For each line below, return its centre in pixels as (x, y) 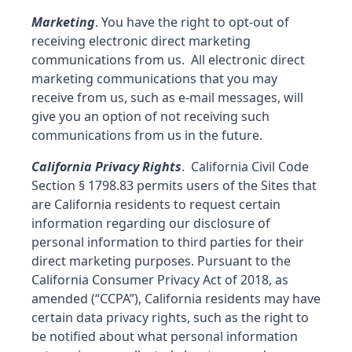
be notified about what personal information (165, 336)
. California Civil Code (245, 167)
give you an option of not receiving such (150, 116)
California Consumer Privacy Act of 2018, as (160, 280)
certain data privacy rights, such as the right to (170, 317)
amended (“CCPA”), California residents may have (176, 299)
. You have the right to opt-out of (192, 22)
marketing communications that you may (154, 79)
